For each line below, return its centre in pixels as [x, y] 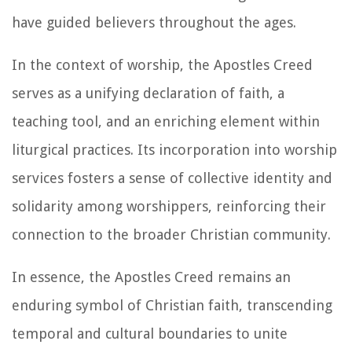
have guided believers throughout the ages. [154, 22]
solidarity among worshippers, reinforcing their [169, 206]
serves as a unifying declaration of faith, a [148, 93]
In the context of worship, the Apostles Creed [162, 64]
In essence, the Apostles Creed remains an [151, 277]
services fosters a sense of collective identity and [172, 178]
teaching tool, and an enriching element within [166, 121]
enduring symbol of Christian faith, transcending [172, 305]
